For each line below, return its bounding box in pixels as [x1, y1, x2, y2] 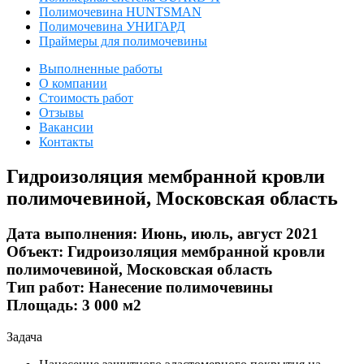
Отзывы [39, 105, 84, 119]
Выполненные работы [39, 61, 162, 76]
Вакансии [39, 119, 93, 134]
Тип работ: [6, 279, 84, 297]
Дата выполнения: [6, 225, 137, 243]
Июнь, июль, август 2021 [137, 225, 318, 243]
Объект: [6, 243, 63, 261]
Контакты [39, 134, 93, 149]
